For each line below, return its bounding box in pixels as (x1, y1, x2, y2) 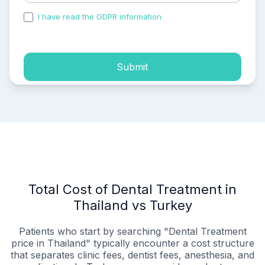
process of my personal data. (24, 22, 132, 32)
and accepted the (164, 12, 230, 22)
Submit (117, 60, 148, 73)
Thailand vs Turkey (73, 198, 192, 214)
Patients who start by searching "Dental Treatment (18, 225, 247, 238)
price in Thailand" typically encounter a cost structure (11, 237, 254, 250)
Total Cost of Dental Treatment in (28, 182, 237, 198)
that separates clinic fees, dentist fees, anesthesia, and (11, 249, 254, 261)
